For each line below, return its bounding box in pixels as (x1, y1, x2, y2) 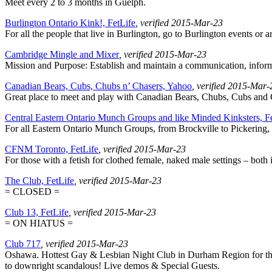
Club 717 (5, 239, 41, 250)
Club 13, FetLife (5, 207, 69, 218)
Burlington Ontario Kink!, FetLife (5, 18, 135, 29)
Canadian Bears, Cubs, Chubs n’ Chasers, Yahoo (5, 81, 192, 92)
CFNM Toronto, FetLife (5, 144, 98, 155)
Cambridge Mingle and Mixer (5, 49, 119, 60)
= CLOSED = (5, 186, 59, 197)
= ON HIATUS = (5, 218, 73, 229)
